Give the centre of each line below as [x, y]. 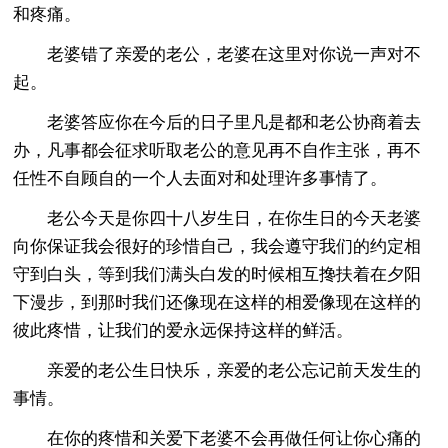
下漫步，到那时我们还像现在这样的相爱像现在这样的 [217, 302]
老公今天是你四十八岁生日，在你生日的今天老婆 [217, 218]
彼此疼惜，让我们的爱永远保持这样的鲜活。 [183, 330]
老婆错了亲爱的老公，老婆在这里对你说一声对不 [217, 54]
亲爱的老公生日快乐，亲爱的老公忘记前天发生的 [217, 370]
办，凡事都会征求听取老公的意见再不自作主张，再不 [217, 150]
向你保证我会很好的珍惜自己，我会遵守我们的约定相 [217, 246]
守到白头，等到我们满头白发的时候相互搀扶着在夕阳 [217, 274]
